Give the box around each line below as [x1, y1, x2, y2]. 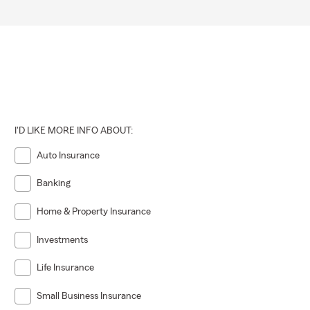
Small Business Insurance [37, 291, 142, 302]
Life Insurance [37, 263, 95, 273]
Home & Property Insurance [37, 207, 152, 217]
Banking [37, 179, 71, 189]
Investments [37, 235, 89, 245]
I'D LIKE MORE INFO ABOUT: [15, 125, 134, 136]
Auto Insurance [37, 150, 100, 161]
